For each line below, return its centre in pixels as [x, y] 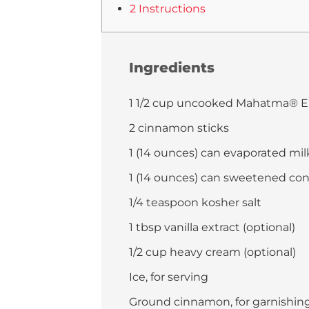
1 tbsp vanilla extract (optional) [212, 227]
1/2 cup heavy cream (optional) [212, 252]
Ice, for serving [169, 277]
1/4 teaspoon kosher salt [195, 202]
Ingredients [172, 68]
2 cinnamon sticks [179, 128]
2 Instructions [168, 8]
